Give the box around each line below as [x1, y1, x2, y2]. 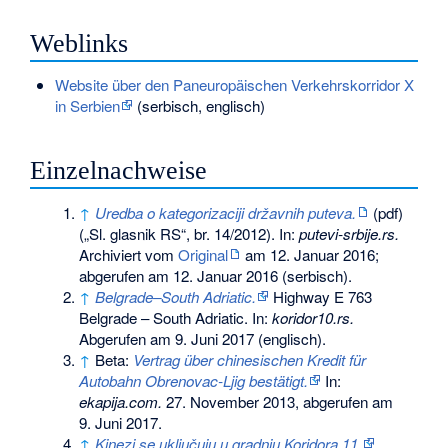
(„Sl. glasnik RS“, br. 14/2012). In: [79, 223, 300, 245]
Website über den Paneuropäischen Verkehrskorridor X [54, 74, 414, 96]
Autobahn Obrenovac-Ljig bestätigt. [79, 370, 309, 392]
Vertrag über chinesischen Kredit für [133, 349, 367, 371]
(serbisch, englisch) [132, 95, 265, 117]
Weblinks [30, 28, 129, 58]
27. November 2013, [162, 391, 300, 413]
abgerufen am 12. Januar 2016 [79, 265, 279, 287]
